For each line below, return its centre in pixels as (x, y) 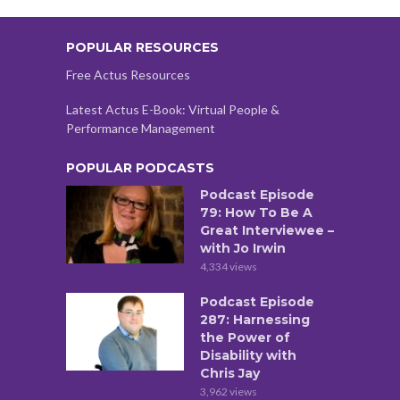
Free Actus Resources (128, 74)
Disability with (248, 355)
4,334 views (229, 266)
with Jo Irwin (243, 248)
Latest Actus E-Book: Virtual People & (173, 109)
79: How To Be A (256, 212)
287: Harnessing (255, 319)
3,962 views (229, 391)
